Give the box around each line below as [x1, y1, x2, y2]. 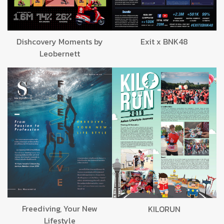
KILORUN [148, 202, 180, 215]
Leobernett [39, 47, 80, 60]
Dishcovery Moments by [16, 35, 103, 48]
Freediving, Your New [22, 202, 97, 215]
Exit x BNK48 [140, 35, 188, 48]
